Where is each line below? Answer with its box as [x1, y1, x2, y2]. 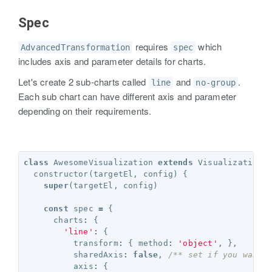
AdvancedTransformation [21, 42, 131, 52]
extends [158, 158, 193, 167]
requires [132, 40, 171, 53]
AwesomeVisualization [53, 158, 154, 167]
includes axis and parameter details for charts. [18, 55, 206, 67]
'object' [178, 239, 218, 248]
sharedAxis [73, 250, 123, 259]
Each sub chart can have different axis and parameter [18, 90, 237, 103]
